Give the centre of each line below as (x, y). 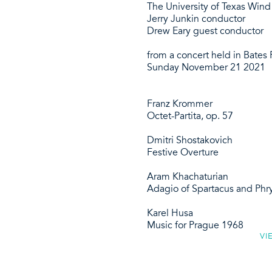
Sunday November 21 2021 (206, 67)
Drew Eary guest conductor (205, 31)
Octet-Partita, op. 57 (190, 116)
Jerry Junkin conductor (196, 19)
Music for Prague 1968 (195, 225)
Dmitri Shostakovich (190, 140)
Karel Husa (170, 213)
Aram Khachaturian (188, 177)
